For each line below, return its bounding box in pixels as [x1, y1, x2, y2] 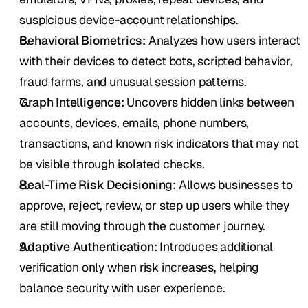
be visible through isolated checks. [19, 156, 205, 173]
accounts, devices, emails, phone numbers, [19, 115, 250, 131]
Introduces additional [157, 239, 274, 255]
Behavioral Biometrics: [19, 32, 146, 49]
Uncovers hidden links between [124, 94, 294, 111]
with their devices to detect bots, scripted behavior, [19, 53, 293, 69]
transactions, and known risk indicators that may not [19, 135, 300, 152]
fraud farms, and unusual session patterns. [19, 74, 247, 90]
